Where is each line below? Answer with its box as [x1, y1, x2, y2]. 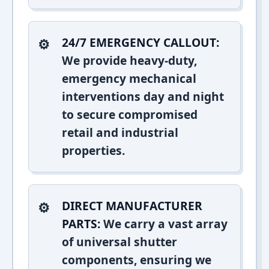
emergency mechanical [62, 70, 196, 86]
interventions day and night [62, 88, 224, 104]
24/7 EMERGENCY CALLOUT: [62, 34, 219, 50]
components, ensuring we [62, 252, 211, 268]
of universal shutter [62, 234, 177, 250]
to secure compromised [62, 106, 198, 122]
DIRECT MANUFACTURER [62, 198, 202, 214]
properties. [62, 142, 125, 159]
